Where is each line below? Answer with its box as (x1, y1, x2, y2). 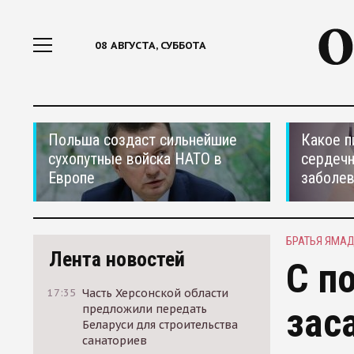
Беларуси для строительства (82, 318, 239, 332)
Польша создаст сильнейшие (48, 130, 237, 149)
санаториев (82, 333, 148, 348)
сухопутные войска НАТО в (48, 149, 222, 168)
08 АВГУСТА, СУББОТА (95, 39, 206, 52)
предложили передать (82, 302, 208, 316)
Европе (48, 168, 95, 187)
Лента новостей (49, 247, 185, 271)
